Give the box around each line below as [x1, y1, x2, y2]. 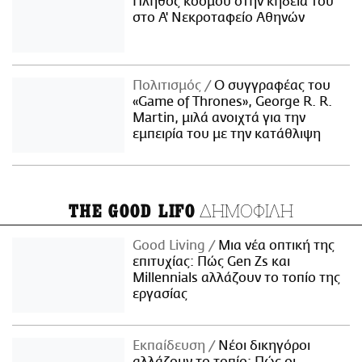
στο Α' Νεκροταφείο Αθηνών [133, 11, 305, 26]
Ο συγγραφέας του [211, 78, 331, 94]
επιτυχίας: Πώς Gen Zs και [133, 254, 291, 269]
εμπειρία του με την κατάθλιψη [133, 127, 322, 142]
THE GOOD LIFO [68, 200, 196, 222]
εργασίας [133, 286, 188, 301]
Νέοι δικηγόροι [215, 338, 311, 353]
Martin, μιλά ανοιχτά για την [133, 111, 306, 126]
